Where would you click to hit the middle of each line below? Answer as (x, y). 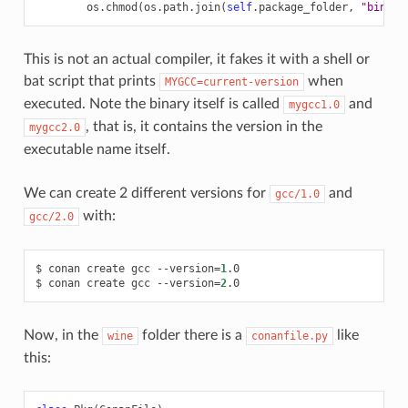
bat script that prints (91, 81)
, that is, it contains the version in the (204, 126)
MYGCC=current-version (231, 82)
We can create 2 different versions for (146, 193)
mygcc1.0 (314, 104)
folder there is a (192, 335)
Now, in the (62, 335)
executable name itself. (97, 149)
